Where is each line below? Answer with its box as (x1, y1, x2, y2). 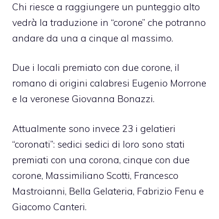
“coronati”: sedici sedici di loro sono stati (12, 138, 185, 150)
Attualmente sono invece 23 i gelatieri (12, 122, 175, 134)
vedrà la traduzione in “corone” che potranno (12, 16, 206, 28)
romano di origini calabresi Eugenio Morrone (12, 77, 206, 89)
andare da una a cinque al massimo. (12, 32, 173, 44)
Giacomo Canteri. (12, 200, 87, 213)
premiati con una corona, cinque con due (12, 153, 190, 166)
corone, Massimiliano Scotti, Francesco (12, 169, 178, 181)
